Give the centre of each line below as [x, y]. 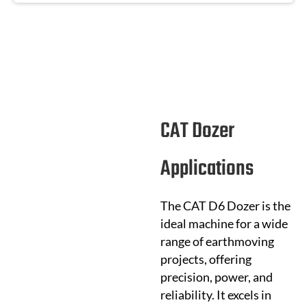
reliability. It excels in [216, 295]
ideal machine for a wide [224, 224]
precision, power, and [216, 277]
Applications [207, 169]
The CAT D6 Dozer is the [225, 206]
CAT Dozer [197, 132]
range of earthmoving [217, 242]
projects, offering [206, 259]
